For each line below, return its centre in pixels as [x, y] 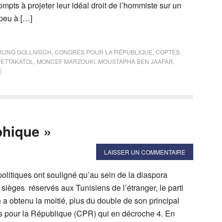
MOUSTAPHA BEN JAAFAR [136, 61]
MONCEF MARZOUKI [66, 61]
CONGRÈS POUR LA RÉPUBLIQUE [104, 52]
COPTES [168, 52]
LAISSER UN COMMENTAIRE [145, 152]
